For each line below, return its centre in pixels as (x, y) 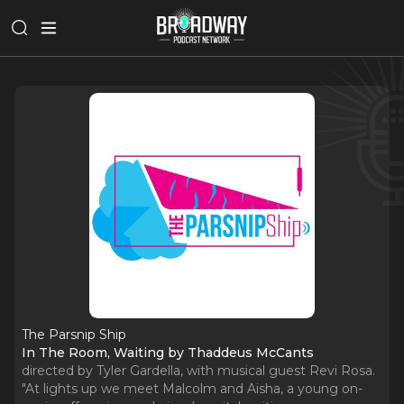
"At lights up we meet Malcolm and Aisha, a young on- (192, 389)
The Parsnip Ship (74, 335)
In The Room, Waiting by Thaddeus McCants (168, 353)
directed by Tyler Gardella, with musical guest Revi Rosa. (198, 371)
